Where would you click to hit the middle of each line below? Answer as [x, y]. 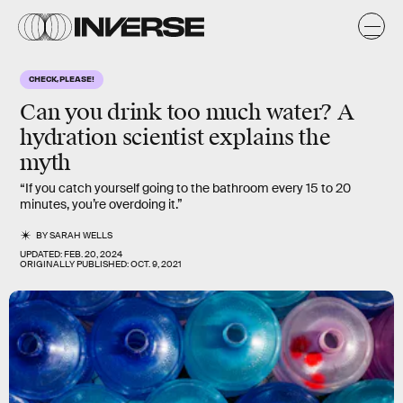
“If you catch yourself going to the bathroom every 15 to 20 [185, 188]
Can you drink [94, 112]
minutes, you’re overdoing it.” [101, 204]
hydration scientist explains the [175, 138]
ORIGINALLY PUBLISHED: [75, 264]
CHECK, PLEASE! [62, 78]
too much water [244, 112]
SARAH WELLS [81, 235]
